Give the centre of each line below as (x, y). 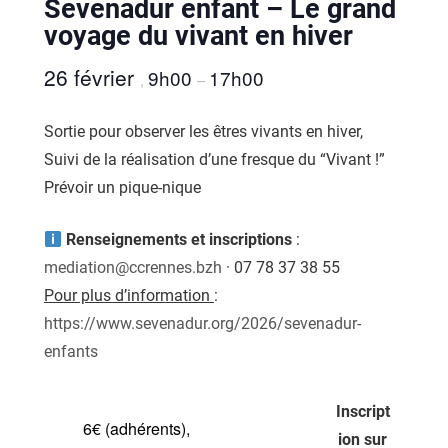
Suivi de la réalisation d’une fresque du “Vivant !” (214, 159)
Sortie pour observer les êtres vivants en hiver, (203, 131)
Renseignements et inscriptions (179, 239)
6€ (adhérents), (136, 428)
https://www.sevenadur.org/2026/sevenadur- (202, 323)
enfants (71, 351)
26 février (92, 77)
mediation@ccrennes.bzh (133, 267)
